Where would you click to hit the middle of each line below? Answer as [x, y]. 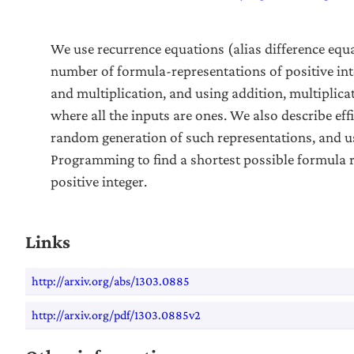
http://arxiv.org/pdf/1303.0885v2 [116, 315]
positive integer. [99, 182]
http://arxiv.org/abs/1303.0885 [111, 281]
